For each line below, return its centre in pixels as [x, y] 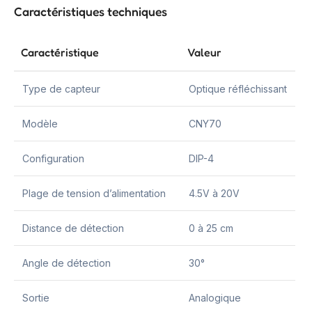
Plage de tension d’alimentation [94, 193]
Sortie [36, 298]
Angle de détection [67, 263]
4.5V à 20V [214, 193]
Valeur [204, 52]
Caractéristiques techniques [91, 11]
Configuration [53, 158]
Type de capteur [61, 89]
